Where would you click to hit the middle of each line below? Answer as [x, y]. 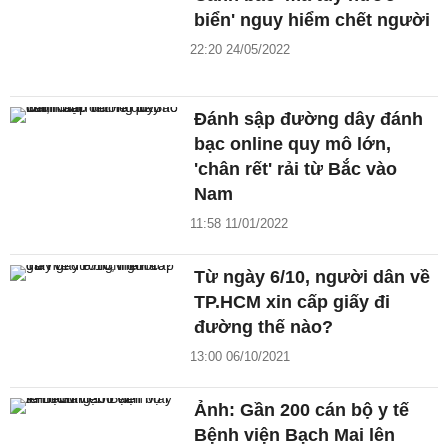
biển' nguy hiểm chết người [312, 19]
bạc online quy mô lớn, [293, 143]
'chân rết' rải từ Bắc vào [296, 168]
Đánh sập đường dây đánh [309, 118]
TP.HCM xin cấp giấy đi [292, 301]
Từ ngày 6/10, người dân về [312, 276]
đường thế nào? [264, 326]
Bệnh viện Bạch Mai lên [295, 434]
